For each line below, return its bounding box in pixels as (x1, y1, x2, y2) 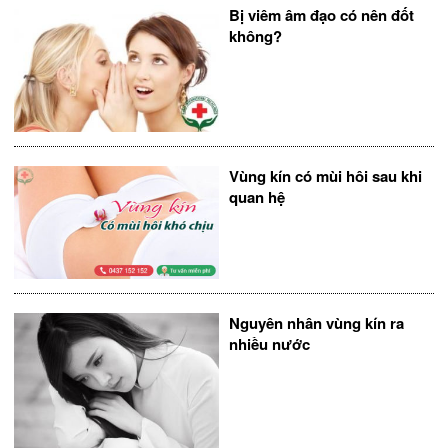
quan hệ (229, 186, 285, 209)
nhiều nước (229, 333, 310, 356)
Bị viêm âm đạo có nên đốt (229, 4, 414, 27)
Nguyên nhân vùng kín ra (229, 312, 404, 335)
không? (229, 25, 282, 48)
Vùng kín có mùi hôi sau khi (229, 165, 422, 188)
